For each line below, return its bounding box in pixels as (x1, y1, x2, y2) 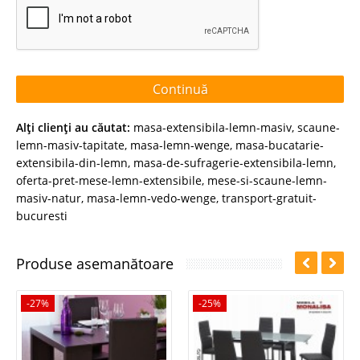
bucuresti (16, 208, 67, 224)
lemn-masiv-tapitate (16, 137, 125, 153)
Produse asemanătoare (16, 254, 174, 274)
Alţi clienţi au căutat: (16, 120, 130, 136)
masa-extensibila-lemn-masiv (133, 120, 292, 136)
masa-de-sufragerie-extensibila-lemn (133, 155, 333, 171)
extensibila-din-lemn (16, 155, 128, 171)
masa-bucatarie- (235, 137, 324, 153)
